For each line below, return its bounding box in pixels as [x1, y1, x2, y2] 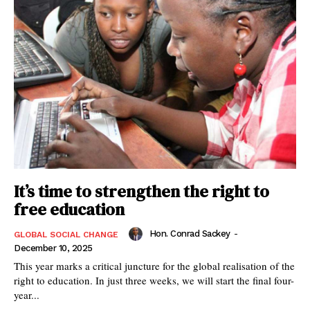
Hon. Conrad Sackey [149, 228, 230, 239]
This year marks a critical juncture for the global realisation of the [14, 258, 295, 273]
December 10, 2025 [14, 242, 93, 253]
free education [14, 197, 125, 221]
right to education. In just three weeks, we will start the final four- [14, 273, 95, 287]
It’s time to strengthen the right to [14, 179, 269, 203]
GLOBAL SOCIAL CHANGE [14, 229, 118, 239]
